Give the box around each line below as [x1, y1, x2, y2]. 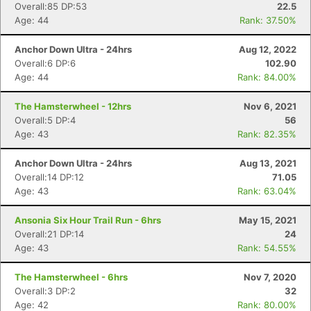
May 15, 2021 [239, 215, 296, 226]
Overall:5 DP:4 [15, 115, 76, 126]
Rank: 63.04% [237, 185, 296, 196]
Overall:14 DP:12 [15, 171, 84, 183]
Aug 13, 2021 [239, 158, 296, 169]
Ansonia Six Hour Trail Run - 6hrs [15, 215, 161, 226]
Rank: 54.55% [237, 242, 296, 253]
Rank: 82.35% [237, 128, 296, 140]
